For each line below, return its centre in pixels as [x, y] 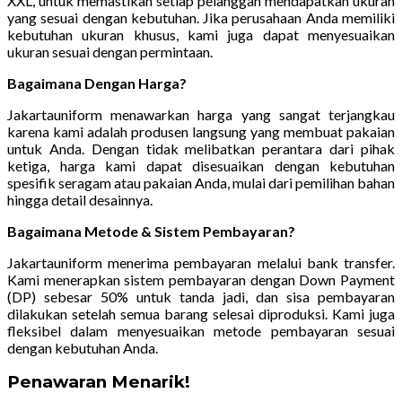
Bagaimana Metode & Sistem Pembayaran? [151, 232]
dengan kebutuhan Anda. [83, 348]
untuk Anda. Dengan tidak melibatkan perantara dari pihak [201, 149]
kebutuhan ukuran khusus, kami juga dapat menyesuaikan [201, 35]
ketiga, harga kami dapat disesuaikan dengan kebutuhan [201, 166]
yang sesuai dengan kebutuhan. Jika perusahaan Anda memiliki [201, 18]
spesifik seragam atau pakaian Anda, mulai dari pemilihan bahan [201, 183]
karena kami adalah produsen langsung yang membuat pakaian [201, 132]
